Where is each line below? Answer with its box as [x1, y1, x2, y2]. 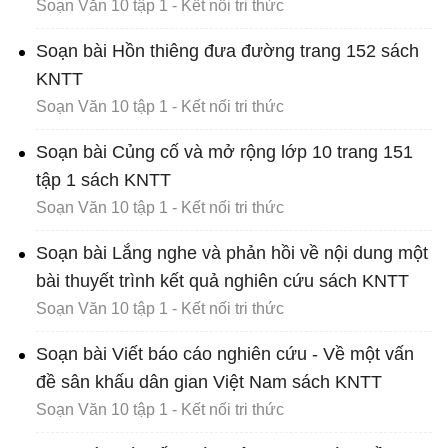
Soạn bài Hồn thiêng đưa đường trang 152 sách [36, 41, 419, 62]
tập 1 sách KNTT [36, 170, 171, 191]
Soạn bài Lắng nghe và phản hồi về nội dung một [36, 243, 428, 264]
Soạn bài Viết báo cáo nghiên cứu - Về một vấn [36, 344, 414, 365]
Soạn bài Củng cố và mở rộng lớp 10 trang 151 [36, 142, 413, 163]
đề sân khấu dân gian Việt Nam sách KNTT [36, 372, 382, 393]
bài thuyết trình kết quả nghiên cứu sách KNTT [36, 271, 409, 292]
